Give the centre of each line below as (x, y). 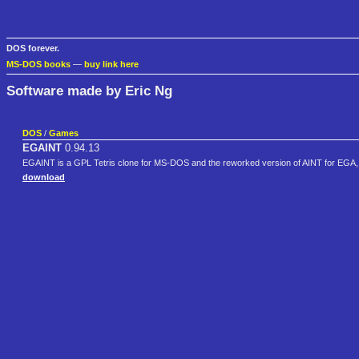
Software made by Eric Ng (89, 90)
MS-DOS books (38, 65)
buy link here (111, 65)
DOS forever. (33, 48)
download (44, 177)
